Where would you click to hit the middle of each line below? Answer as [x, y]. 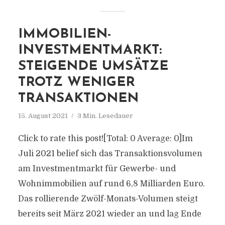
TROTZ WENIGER [76, 83]
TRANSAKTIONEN [78, 99]
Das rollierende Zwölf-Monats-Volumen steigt [108, 199]
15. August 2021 [43, 116]
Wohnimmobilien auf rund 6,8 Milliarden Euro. [111, 184]
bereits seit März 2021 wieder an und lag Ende [109, 214]
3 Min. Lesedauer [105, 116]
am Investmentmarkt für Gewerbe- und [97, 169]
